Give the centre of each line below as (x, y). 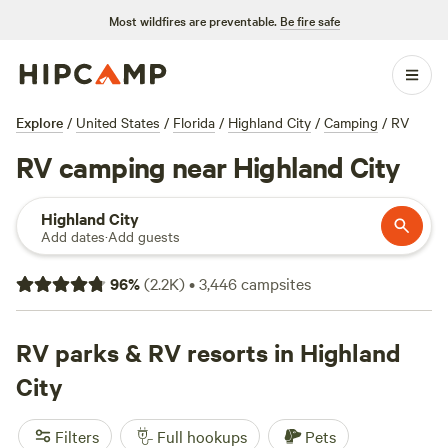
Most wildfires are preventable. (192, 20)
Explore (39, 122)
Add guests (144, 236)
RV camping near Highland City (208, 166)
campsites (274, 283)
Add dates (73, 236)
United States (118, 122)
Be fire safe (309, 20)
